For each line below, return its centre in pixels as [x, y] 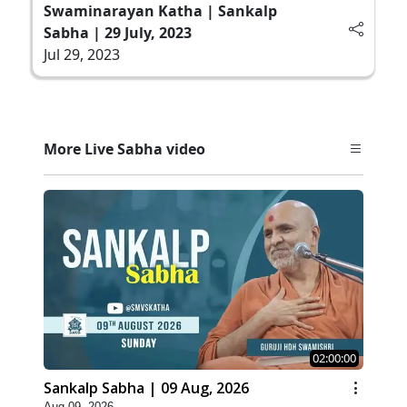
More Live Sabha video [124, 149]
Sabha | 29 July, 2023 [118, 32]
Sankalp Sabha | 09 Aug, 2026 [146, 388]
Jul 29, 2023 [82, 54]
